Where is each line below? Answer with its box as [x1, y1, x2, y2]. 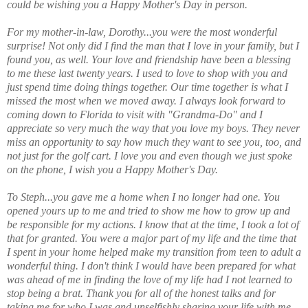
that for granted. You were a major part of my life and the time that [7, 232, 296, 244]
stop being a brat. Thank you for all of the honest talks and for [7, 287, 276, 299]
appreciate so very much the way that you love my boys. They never [7, 122, 300, 134]
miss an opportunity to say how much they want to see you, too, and [7, 135, 301, 148]
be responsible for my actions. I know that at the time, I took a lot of [7, 218, 299, 230]
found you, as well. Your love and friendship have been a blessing [7, 53, 291, 65]
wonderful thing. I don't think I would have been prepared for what [7, 259, 296, 272]
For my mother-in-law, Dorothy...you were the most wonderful [7, 25, 277, 38]
